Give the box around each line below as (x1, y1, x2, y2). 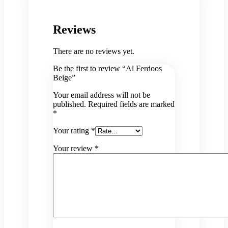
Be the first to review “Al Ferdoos (53, 64, 162, 73)
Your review (53, 144, 95, 153)
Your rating (53, 126, 91, 135)
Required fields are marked (88, 100, 175, 109)
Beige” (53, 73, 75, 82)
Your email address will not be (53, 91, 150, 100)
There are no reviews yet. (53, 47, 134, 56)
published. (53, 100, 86, 109)
